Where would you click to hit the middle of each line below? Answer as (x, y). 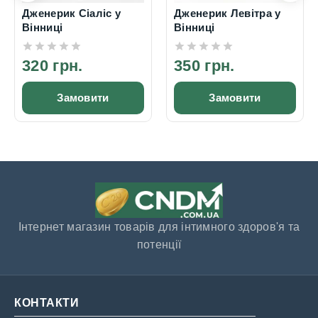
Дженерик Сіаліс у (72, 13)
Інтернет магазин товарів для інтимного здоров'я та (159, 227)
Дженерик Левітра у (227, 13)
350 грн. (204, 66)
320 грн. (53, 66)
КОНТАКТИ (46, 303)
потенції (159, 245)
